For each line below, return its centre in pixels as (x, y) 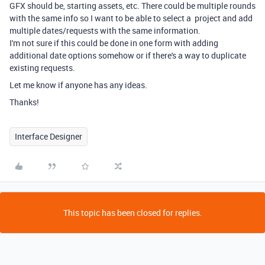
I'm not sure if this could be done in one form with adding (114, 43)
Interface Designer (49, 136)
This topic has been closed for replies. (132, 213)
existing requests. (43, 68)
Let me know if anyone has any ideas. (78, 85)
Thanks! (24, 102)
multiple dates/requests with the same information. (105, 30)
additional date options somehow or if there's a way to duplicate (128, 55)
